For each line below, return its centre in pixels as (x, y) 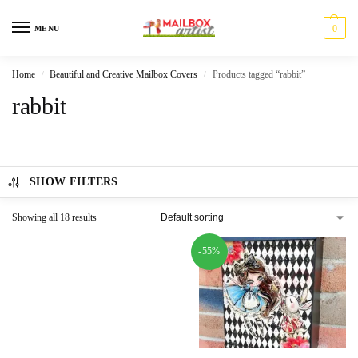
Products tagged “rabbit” (259, 74)
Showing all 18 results (54, 217)
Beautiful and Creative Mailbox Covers (124, 74)
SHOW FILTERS (74, 181)
